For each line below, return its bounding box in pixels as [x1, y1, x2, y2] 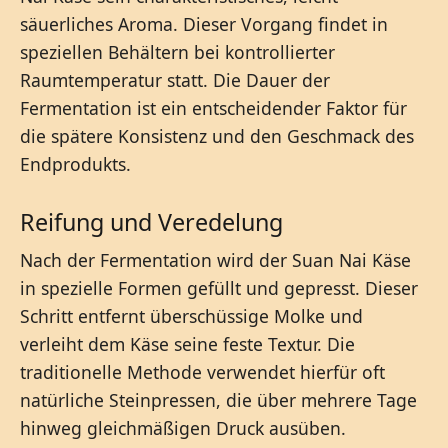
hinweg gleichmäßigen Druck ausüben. [20, 415, 346, 440]
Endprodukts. [20, 151, 131, 176]
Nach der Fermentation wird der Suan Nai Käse [20, 247, 411, 272]
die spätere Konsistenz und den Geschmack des [20, 123, 414, 148]
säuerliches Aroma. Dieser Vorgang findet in [20, 11, 388, 36]
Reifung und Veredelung [20, 205, 283, 238]
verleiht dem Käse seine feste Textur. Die [20, 331, 355, 356]
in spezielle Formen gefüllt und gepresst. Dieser [20, 275, 418, 300]
